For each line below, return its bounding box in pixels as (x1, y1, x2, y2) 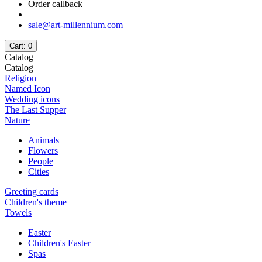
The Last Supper (5, 105, 66, 115)
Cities (28, 167, 49, 177)
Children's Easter (28, 238, 91, 249)
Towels (5, 208, 32, 218)
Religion (5, 73, 36, 84)
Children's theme (5, 197, 67, 208)
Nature (5, 115, 30, 126)
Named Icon (5, 84, 50, 94)
